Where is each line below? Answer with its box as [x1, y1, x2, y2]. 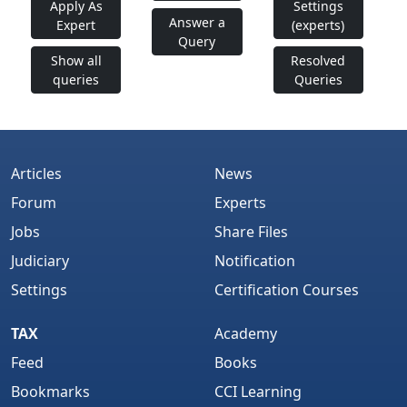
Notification [214, 251, 295, 272]
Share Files [214, 222, 288, 243]
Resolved [291, 52, 346, 70]
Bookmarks [11, 382, 90, 402]
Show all [50, 52, 102, 70]
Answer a [168, 14, 225, 32]
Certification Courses [214, 280, 359, 301]
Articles [11, 164, 62, 184]
